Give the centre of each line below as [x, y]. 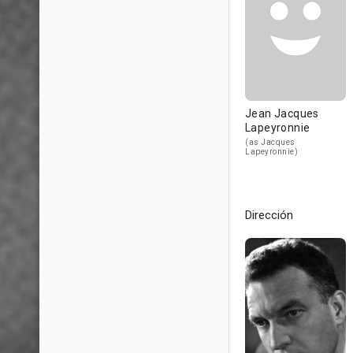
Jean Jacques [282, 113]
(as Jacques [270, 142]
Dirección [269, 215]
